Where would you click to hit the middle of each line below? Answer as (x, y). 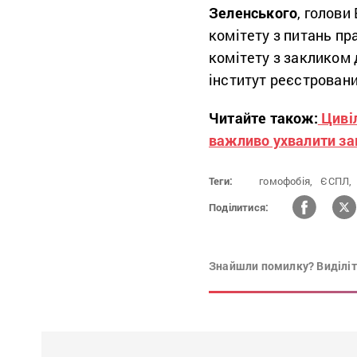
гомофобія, (286, 181)
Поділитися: (239, 207)
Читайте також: (263, 118)
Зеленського (253, 13)
